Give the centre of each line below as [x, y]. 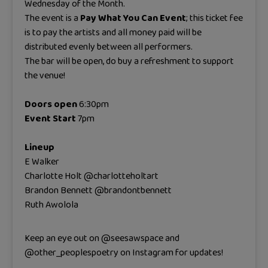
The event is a [52, 19]
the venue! [45, 76]
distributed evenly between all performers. [109, 47]
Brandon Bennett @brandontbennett [98, 191]
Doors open [51, 105]
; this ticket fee [214, 19]
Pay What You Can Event [133, 19]
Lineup [39, 148]
